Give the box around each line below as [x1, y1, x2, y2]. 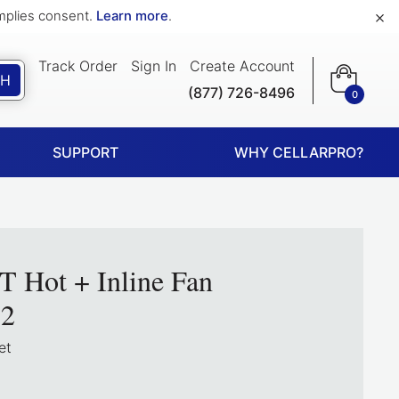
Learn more [96, 8, 168, 24]
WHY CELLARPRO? [234, 143, 363, 161]
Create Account [190, 56, 295, 75]
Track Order [38, 56, 118, 75]
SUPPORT [53, 143, 118, 161]
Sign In [131, 56, 176, 75]
